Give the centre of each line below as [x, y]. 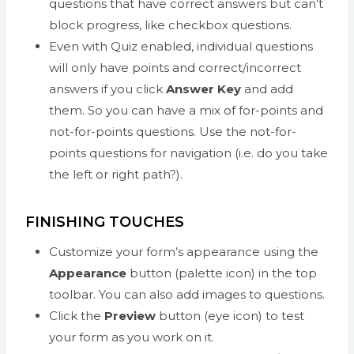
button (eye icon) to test [232, 315]
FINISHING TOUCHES [105, 222]
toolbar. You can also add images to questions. [187, 294]
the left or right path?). [116, 174]
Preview [132, 315]
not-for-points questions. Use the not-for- [173, 131]
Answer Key [203, 88]
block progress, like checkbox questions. [170, 24]
